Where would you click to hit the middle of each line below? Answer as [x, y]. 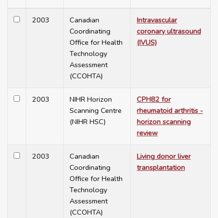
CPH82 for [154, 100]
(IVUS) [147, 43]
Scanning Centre [96, 111]
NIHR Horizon [91, 100]
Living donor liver [164, 156]
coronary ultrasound [169, 31]
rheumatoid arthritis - [170, 111]
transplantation [161, 168]
